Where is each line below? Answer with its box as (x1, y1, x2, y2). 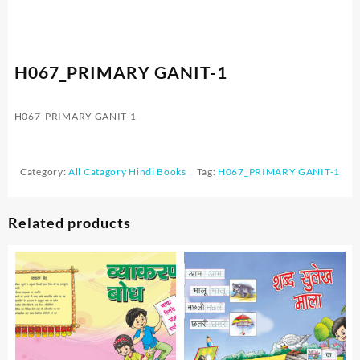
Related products (8, 213, 131, 231)
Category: (20, 165, 69, 178)
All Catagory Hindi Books (68, 165, 186, 178)
